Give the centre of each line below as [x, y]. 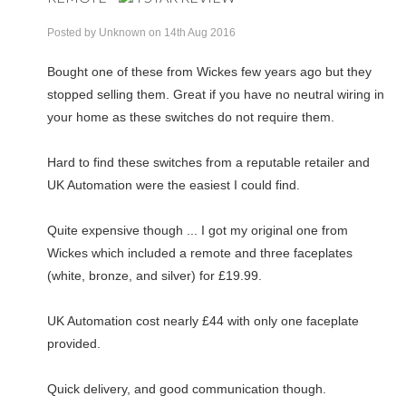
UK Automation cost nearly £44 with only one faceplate [203, 320]
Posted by [73, 32]
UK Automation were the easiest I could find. [174, 184]
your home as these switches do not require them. [191, 116]
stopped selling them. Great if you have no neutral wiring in [216, 94]
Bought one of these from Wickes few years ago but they [210, 71]
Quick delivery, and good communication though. [187, 388]
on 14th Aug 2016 [191, 32]
